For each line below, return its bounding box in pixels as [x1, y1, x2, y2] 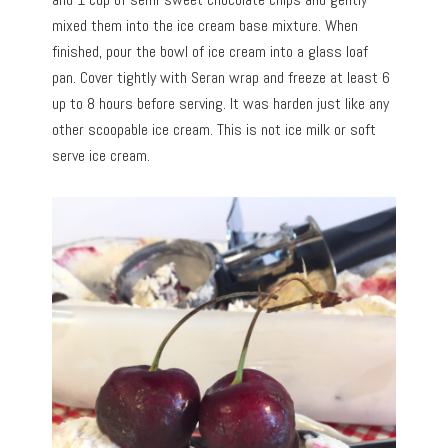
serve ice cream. [52, 144, 151, 166]
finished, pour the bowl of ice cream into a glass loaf [52, 40, 369, 62]
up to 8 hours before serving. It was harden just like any [52, 92, 390, 114]
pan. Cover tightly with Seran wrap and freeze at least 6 [52, 66, 391, 88]
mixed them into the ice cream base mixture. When [52, 14, 359, 36]
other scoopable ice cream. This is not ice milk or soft [52, 118, 377, 140]
